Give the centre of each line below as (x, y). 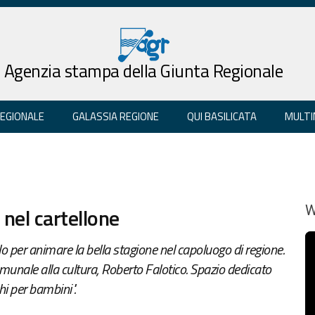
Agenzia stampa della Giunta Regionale (143, 71)
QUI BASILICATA (222, 116)
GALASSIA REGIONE (116, 116)
